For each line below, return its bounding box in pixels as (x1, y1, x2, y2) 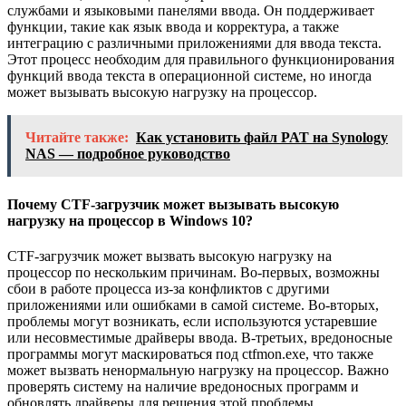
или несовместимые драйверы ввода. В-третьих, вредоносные (7, 329, 392, 345)
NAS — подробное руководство (25, 146, 230, 162)
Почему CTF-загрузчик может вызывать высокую (7, 196, 339, 212)
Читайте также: (25, 130, 129, 146)
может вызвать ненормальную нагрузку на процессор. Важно (7, 362, 389, 378)
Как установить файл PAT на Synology (136, 130, 388, 146)
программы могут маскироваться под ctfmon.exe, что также (7, 345, 373, 362)
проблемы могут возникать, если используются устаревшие (7, 313, 377, 329)
